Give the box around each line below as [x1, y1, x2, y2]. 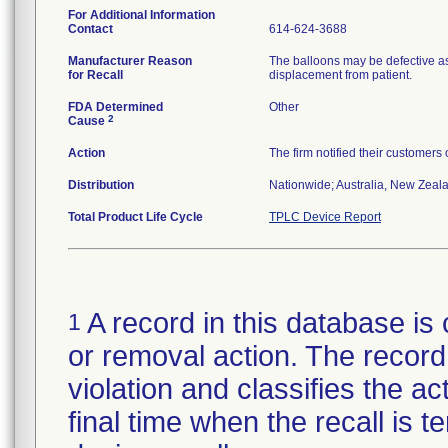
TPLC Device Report [269, 210, 381, 224]
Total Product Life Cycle [68, 210, 203, 224]
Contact [68, 22, 113, 36]
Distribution [68, 178, 134, 192]
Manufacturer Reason [68, 54, 192, 68]
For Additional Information [68, 8, 215, 22]
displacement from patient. [269, 68, 412, 82]
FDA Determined [68, 100, 163, 114]
